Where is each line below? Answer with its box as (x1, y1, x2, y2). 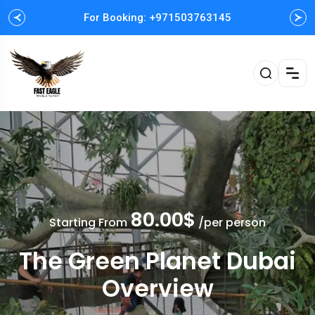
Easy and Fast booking (102, 11, 213, 24)
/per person (195, 214, 266, 231)
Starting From (49, 214, 130, 231)
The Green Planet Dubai (19, 244, 296, 278)
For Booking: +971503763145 (84, 11, 231, 24)
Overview (101, 271, 214, 305)
